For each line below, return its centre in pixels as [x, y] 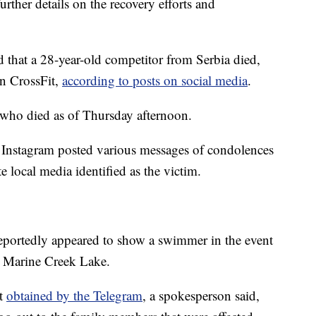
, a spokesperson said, [201, 296]
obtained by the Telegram [74, 296]
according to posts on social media [155, 80]
